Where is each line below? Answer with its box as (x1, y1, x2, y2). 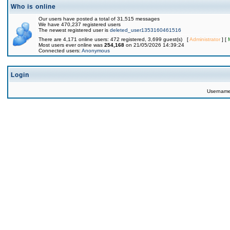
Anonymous (82, 48, 110, 53)
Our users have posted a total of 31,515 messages (39, 16, 160, 22)
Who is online (11, 3, 56, 10)
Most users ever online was (39, 42, 104, 48)
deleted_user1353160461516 (110, 27, 181, 33)
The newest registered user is (39, 27, 110, 33)
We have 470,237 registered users (39, 22, 121, 27)
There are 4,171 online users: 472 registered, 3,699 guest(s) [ (39, 36, 189, 42)
